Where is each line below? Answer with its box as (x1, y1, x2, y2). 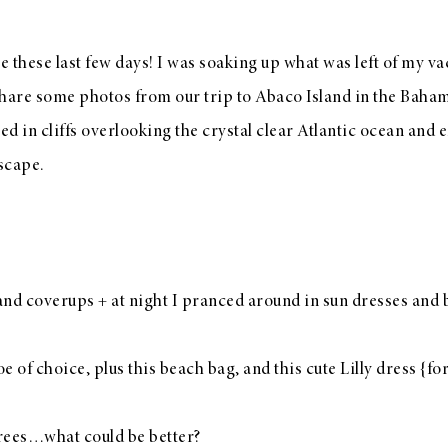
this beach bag (128, 361, 235, 379)
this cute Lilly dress (274, 361, 417, 379)
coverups (25, 293, 95, 311)
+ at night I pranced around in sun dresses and (94, 293, 443, 311)
